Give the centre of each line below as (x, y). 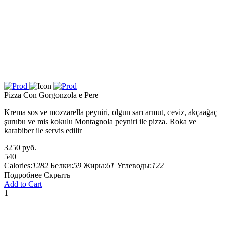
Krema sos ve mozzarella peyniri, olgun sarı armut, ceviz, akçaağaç (111, 112)
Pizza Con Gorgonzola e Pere (51, 95)
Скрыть (57, 175)
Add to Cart (23, 184)
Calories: (18, 166)
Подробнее (23, 175)
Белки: (62, 166)
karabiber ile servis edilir (43, 130)
